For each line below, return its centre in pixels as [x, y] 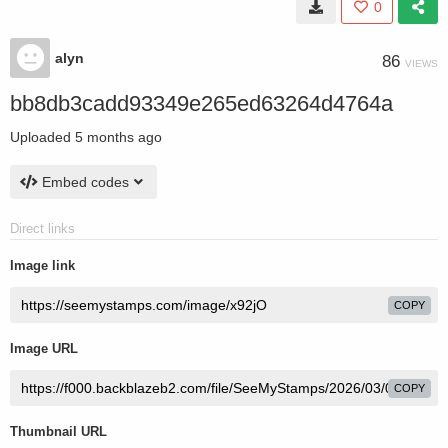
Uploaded [42, 137]
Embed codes [85, 182]
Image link [42, 265]
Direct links [42, 228]
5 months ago [118, 137]
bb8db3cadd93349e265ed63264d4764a [201, 103]
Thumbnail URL [58, 431]
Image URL [44, 348]
